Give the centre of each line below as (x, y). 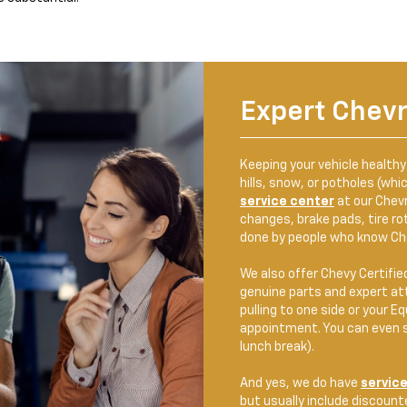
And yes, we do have (300, 383)
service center (287, 202)
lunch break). (277, 347)
